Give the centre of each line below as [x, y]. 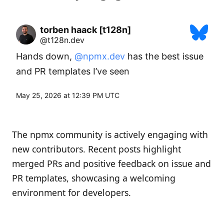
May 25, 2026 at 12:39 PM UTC [68, 95]
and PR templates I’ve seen [73, 71]
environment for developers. [71, 193]
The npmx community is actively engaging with [110, 135]
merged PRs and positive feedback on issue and [111, 164]
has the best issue [164, 56]
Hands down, [45, 56]
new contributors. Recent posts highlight [96, 149]
